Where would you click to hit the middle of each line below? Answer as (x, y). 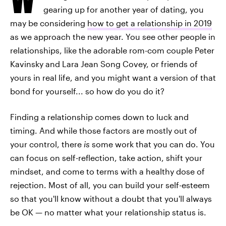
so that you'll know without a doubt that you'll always (111, 199)
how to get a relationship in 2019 (150, 23)
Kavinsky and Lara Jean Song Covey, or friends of (104, 64)
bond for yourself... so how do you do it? (87, 91)
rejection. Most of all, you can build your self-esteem (110, 185)
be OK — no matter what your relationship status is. (108, 212)
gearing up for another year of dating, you (124, 9)
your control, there (47, 144)
